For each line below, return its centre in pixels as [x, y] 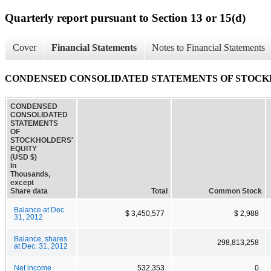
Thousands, [30, 174]
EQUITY [24, 149]
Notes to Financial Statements [208, 48]
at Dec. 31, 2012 [41, 246]
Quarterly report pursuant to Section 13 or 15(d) [125, 18]
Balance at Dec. [40, 210]
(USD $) [24, 157]
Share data [29, 191]
